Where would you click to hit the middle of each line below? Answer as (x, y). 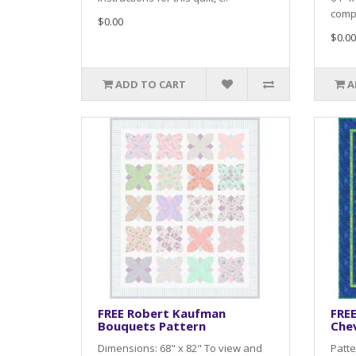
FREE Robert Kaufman (162, 313)
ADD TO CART (150, 84)
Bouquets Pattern (152, 325)
